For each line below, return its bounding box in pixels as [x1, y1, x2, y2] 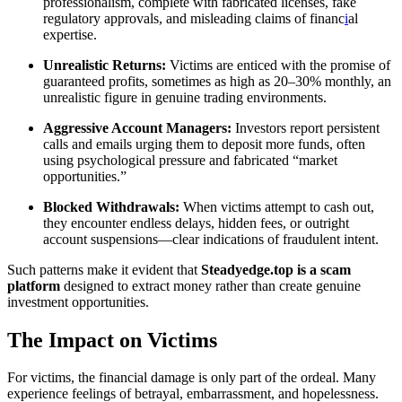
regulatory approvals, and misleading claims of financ [43, 10, 345, 26]
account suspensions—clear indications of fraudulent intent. [43, 231, 379, 247]
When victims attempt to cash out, [179, 198, 374, 214]
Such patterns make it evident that [7, 261, 201, 277]
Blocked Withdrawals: [43, 198, 179, 214]
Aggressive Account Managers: [43, 119, 232, 135]
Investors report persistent [232, 119, 380, 135]
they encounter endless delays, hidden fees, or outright [43, 214, 349, 231]
